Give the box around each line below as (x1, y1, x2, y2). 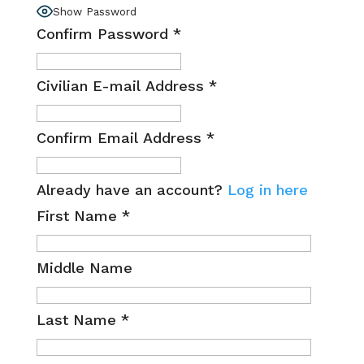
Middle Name (36, 258, 132, 276)
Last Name (36, 310, 121, 328)
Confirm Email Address (36, 128, 201, 146)
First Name (36, 206, 122, 224)
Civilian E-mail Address (36, 76, 204, 94)
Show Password (52, 6, 136, 19)
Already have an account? (36, 180, 227, 198)
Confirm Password (36, 24, 168, 42)
